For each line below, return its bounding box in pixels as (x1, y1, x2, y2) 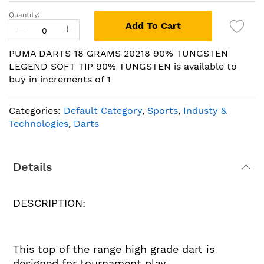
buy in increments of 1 (9, 74, 111, 85)
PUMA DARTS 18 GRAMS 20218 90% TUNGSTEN (9, 48, 228, 59)
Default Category (64, 105, 142, 116)
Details (13, 160, 52, 174)
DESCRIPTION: (13, 196, 85, 209)
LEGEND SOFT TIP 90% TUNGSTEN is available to (9, 61, 237, 72)
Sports (147, 105, 178, 116)
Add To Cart (126, 20, 181, 31)
